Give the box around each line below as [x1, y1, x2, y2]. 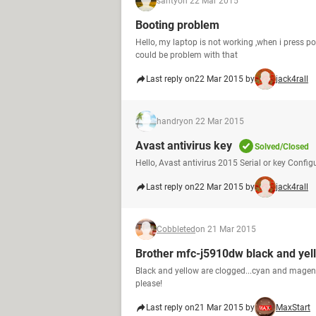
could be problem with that [135, 50, 238, 60]
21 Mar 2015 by [195, 303, 255, 312]
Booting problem [135, 18, 219, 32]
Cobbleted [157, 224, 195, 234]
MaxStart [276, 303, 310, 312]
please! [135, 279, 162, 288]
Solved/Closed [255, 142, 309, 152]
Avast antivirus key [135, 139, 232, 152]
